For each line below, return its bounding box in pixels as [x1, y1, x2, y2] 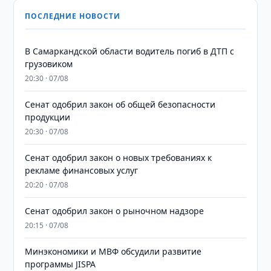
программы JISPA [25, 258, 96, 270]
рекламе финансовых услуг [25, 165, 139, 176]
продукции [25, 111, 71, 123]
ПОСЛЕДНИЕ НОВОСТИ [25, 11, 120, 21]
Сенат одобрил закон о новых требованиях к [25, 152, 212, 163]
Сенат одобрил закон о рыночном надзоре [25, 205, 204, 217]
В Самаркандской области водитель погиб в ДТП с [25, 45, 235, 57]
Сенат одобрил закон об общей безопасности [25, 99, 216, 110]
